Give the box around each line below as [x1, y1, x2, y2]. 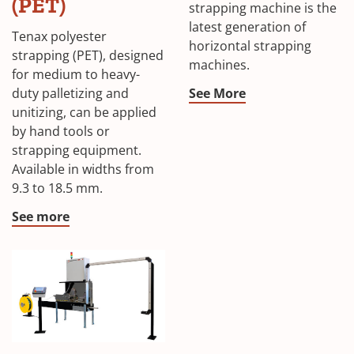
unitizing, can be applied [12, 104, 156, 122]
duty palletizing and [12, 85, 129, 103]
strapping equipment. [12, 141, 141, 160]
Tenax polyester [12, 28, 107, 46]
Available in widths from [12, 160, 154, 179]
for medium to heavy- [12, 66, 140, 84]
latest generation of [189, 18, 306, 36]
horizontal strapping [189, 37, 311, 55]
